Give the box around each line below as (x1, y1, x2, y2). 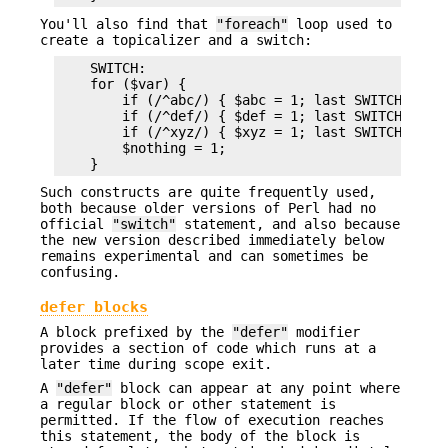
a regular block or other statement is (40, 396, 336, 413)
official (40, 216, 112, 233)
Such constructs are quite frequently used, (40, 184, 376, 201)
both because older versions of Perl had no (40, 200, 376, 217)
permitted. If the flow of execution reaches (40, 412, 384, 429)
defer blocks (40, 297, 148, 315)
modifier (288, 323, 360, 340)
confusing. (40, 264, 120, 281)
